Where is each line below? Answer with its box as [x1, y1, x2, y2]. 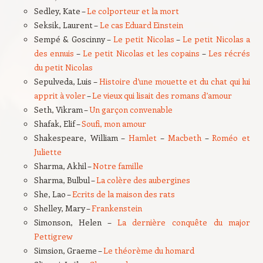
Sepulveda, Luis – [33, 76, 99, 87]
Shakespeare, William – [33, 132, 129, 143]
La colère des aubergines [96, 174, 190, 186]
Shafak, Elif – [33, 118, 82, 129]
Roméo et [212, 132, 251, 143]
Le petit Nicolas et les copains [82, 48, 200, 59]
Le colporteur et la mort [86, 5, 179, 16]
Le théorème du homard [103, 245, 194, 256]
